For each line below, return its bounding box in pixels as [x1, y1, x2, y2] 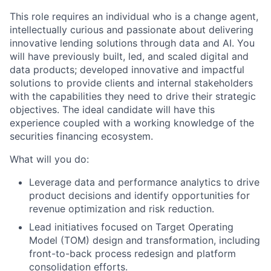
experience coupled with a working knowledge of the [10, 117, 254, 129]
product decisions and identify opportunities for [29, 189, 250, 201]
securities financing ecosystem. [10, 130, 153, 142]
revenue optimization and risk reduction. [29, 203, 214, 215]
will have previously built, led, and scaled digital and [10, 50, 249, 62]
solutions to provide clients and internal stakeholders [10, 77, 253, 89]
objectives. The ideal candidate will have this [10, 103, 215, 116]
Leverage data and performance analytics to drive [29, 176, 260, 188]
